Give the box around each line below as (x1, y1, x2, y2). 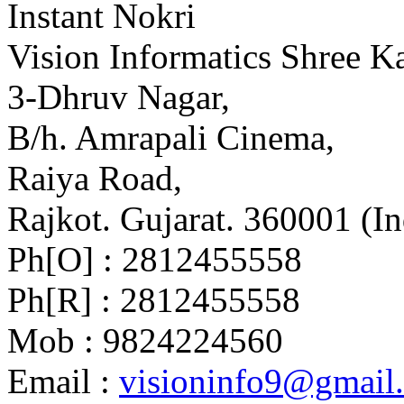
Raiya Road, (7, 159, 182, 198)
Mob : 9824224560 (7, 321, 283, 361)
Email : (7, 362, 119, 401)
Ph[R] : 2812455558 (7, 280, 300, 320)
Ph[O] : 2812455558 (7, 240, 302, 280)
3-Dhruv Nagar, (7, 78, 230, 117)
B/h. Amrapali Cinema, (7, 118, 335, 158)
